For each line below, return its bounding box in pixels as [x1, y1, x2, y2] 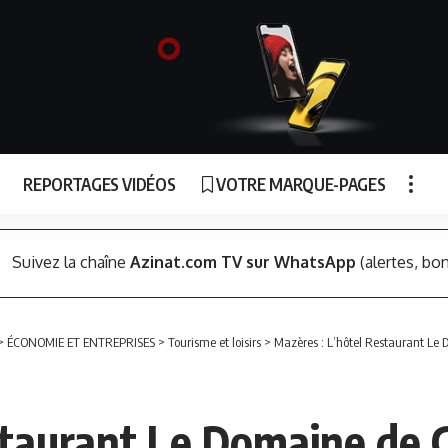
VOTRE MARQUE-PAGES [216, 172, 386, 195]
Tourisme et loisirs [168, 334, 261, 350]
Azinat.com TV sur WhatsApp [129, 252, 356, 273]
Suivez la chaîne [11, 252, 130, 273]
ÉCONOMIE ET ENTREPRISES [7, 334, 155, 350]
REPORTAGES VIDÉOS [23, 172, 176, 195]
